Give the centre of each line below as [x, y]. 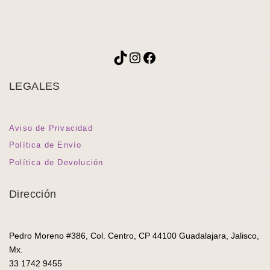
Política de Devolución [56, 162]
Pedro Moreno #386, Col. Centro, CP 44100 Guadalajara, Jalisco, [134, 235]
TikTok [133, 57]
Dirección [33, 194]
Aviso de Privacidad [51, 128]
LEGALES [35, 86]
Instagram [159, 57]
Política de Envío [46, 145]
